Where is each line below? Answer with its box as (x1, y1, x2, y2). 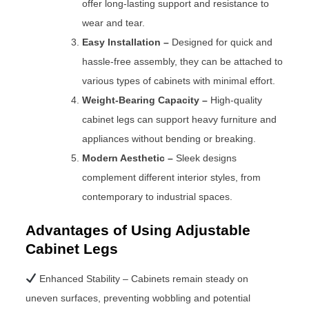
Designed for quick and (169, 36, 273, 48)
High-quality (208, 94, 263, 106)
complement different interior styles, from (82, 171, 261, 183)
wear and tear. (82, 17, 146, 28)
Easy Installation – (82, 36, 170, 48)
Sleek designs (173, 152, 237, 163)
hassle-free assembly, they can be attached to (82, 55, 283, 67)
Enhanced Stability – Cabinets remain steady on (37, 272, 249, 284)
